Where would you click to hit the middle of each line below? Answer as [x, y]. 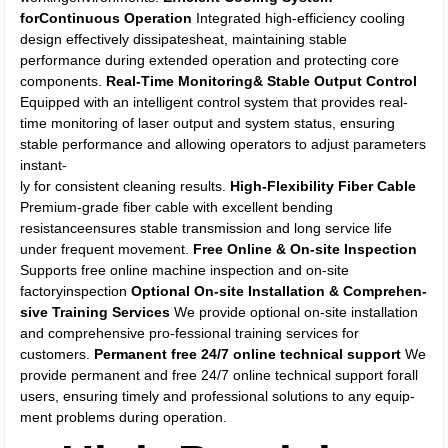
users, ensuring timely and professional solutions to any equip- [218, 396]
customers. [57, 354]
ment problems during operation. [124, 417]
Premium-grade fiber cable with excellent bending [177, 207]
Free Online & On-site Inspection [305, 249]
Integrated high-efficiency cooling [299, 18]
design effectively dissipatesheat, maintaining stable [184, 39]
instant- [44, 165]
